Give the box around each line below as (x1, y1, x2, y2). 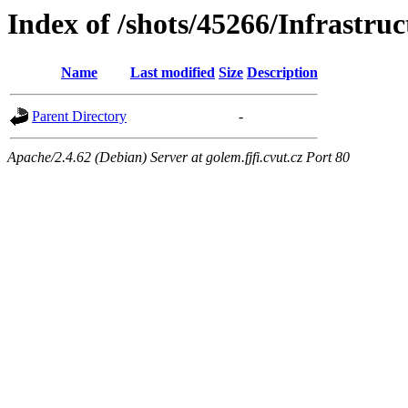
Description (247, 65, 318, 81)
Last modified (130, 65, 215, 81)
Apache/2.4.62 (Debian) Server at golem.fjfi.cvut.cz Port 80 (7, 149, 350, 166)
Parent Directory (32, 108, 127, 125)
